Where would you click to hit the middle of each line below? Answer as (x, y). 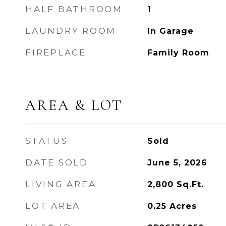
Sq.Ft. (190, 184)
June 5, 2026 (177, 163)
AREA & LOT (74, 105)
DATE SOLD (57, 162)
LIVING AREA (61, 184)
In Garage (170, 31)
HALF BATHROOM (74, 9)
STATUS (47, 141)
